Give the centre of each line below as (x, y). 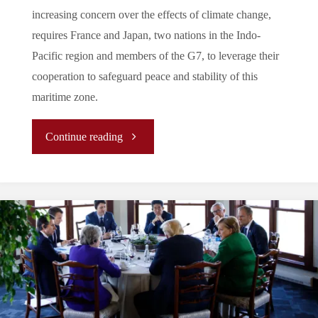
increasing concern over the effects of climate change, (151, 15)
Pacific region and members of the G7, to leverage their (155, 56)
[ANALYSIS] (152, 169)
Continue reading (84, 137)
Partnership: (151, 306)
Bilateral (142, 272)
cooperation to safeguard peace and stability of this (144, 76)
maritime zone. (65, 97)
